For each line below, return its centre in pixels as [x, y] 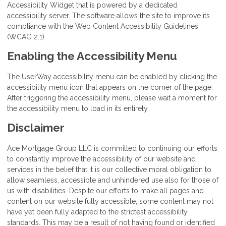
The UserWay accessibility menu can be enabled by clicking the [112, 77]
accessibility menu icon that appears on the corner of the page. [110, 88]
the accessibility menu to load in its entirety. [78, 109]
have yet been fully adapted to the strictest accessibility [97, 212]
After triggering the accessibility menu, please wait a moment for [112, 98]
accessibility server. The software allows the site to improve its [108, 16]
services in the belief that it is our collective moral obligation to [109, 169]
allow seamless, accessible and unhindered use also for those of [113, 180]
